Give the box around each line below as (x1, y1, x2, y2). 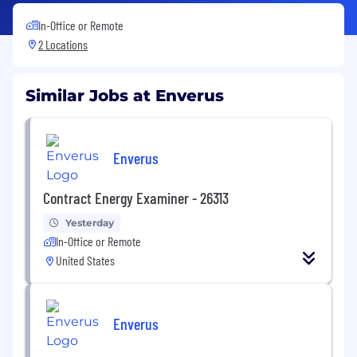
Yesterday (65, 216, 114, 229)
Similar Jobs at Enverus (25, 85, 224, 105)
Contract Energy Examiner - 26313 (43, 187, 229, 207)
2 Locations (38, 36, 88, 52)
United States (56, 252, 115, 268)
